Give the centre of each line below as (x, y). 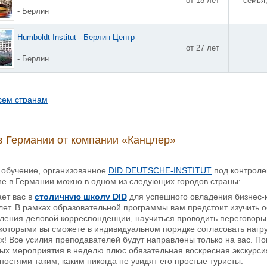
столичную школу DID (81, 196)
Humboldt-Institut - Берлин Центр (76, 37)
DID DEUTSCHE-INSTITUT (160, 170)
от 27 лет (202, 48)
